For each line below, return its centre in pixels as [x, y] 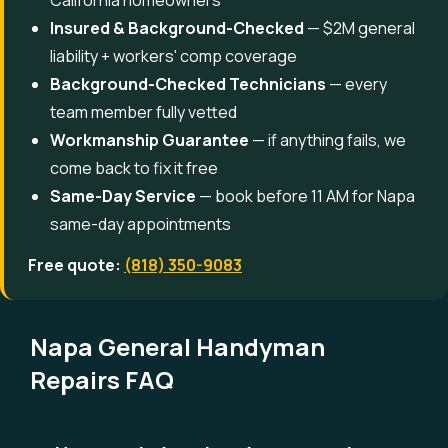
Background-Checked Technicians [188, 84]
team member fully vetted [143, 112]
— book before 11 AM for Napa [305, 196]
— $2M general [359, 28]
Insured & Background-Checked [177, 28]
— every [356, 84]
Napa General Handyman [177, 346]
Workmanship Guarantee [149, 140]
